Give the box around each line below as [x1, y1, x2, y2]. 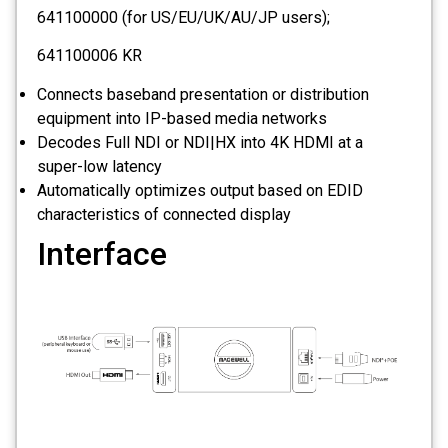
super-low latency [37, 156, 162, 176]
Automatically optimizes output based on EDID [37, 180, 363, 200]
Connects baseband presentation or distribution [37, 84, 369, 104]
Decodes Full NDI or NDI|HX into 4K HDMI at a [37, 132, 363, 152]
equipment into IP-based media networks [37, 108, 327, 128]
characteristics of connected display [37, 204, 291, 224]
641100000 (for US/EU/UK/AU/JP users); [37, 7, 330, 27]
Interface [37, 234, 167, 273]
